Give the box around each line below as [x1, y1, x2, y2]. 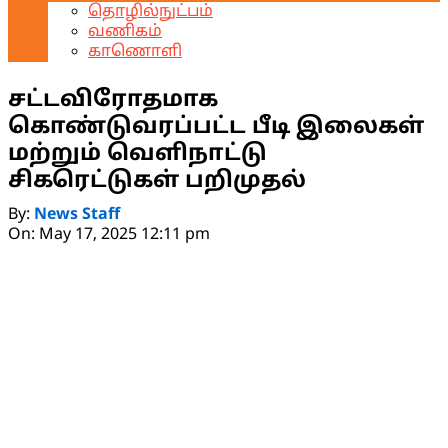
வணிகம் [88, 22, 162, 42]
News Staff [34, 205, 120, 225]
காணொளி [88, 42, 182, 62]
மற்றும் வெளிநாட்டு [8, 141, 267, 168]
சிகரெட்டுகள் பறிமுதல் [8, 168, 306, 195]
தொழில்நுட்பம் [88, 2, 213, 22]
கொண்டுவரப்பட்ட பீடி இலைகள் [8, 114, 424, 141]
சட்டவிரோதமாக [8, 87, 218, 114]
